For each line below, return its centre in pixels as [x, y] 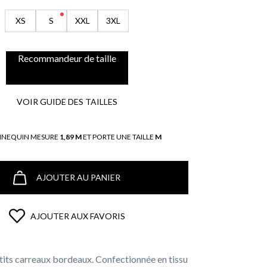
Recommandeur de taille [67, 58]
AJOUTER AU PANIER [78, 177]
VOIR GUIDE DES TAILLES [67, 102]
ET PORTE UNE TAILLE [118, 137]
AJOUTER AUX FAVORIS [77, 216]
